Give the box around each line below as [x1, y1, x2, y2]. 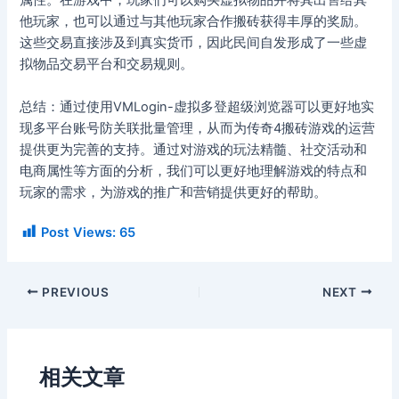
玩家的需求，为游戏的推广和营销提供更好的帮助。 [20, 183, 328, 200]
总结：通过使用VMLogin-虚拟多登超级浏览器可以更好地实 [20, 98, 375, 115]
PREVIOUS [38, 284, 110, 299]
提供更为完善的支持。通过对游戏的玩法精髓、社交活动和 [20, 141, 368, 158]
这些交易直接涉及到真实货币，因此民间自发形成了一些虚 [20, 35, 368, 52]
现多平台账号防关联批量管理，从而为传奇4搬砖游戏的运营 [20, 119, 376, 136]
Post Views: [41, 224, 117, 241]
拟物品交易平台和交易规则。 [20, 56, 194, 73]
